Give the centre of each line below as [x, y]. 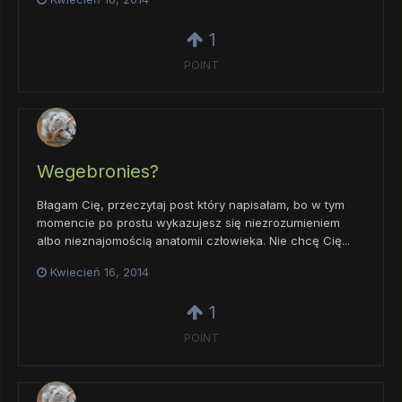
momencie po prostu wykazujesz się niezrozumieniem [188, 223]
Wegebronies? [98, 172]
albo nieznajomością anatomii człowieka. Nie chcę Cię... [193, 241]
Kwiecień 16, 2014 [100, 272]
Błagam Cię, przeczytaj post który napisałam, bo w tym [191, 205]
